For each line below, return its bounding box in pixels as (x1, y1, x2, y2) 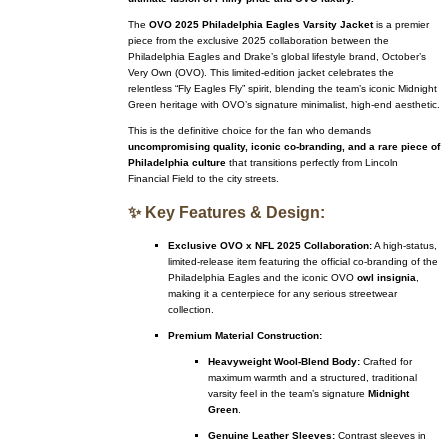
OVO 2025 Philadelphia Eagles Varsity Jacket (149, 18, 373, 30)
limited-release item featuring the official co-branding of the (168, 255, 438, 267)
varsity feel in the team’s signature (208, 387, 368, 399)
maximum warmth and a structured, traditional (208, 371, 417, 383)
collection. (168, 303, 214, 315)
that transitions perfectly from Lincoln (226, 156, 398, 168)
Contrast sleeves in (335, 429, 426, 441)
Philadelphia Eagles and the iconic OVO (168, 271, 357, 283)
